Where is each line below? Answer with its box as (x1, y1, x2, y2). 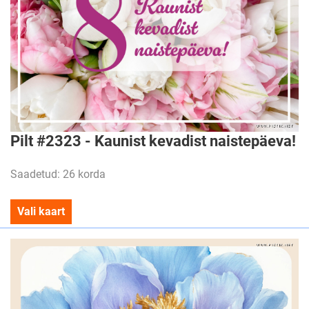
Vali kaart (17, 205, 65, 218)
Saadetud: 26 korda (10, 168, 106, 181)
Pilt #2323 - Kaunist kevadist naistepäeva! (10, 132, 296, 150)
